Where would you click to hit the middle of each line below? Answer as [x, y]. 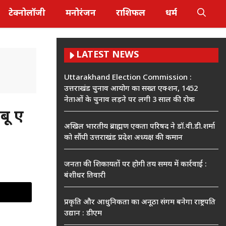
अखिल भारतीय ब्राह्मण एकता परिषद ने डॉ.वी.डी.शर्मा [139, 127]
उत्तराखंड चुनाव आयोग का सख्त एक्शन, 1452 [131, 89]
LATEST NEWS [107, 55]
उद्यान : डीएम [83, 214]
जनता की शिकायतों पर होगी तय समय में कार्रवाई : [135, 165]
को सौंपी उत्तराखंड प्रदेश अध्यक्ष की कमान [123, 138]
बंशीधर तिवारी [85, 176]
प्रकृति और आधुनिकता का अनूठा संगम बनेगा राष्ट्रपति [140, 203]
